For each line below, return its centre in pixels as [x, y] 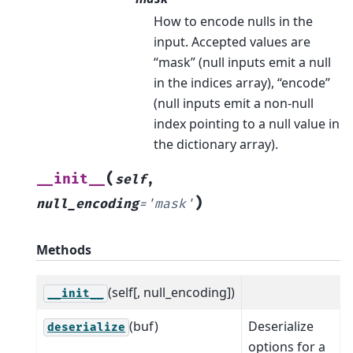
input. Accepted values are [232, 41]
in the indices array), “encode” [242, 82]
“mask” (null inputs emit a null [242, 62]
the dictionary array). [216, 144]
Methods [64, 249]
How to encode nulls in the [233, 21]
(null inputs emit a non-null [234, 103]
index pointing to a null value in [247, 123]
